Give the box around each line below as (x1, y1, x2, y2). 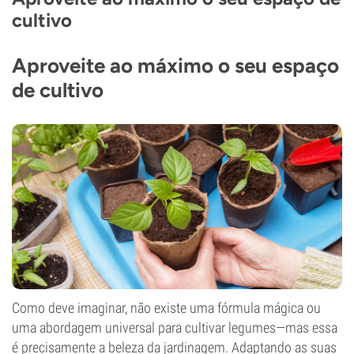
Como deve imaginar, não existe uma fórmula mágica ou (12, 299, 321, 317)
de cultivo (12, 77, 104, 103)
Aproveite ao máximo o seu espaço (12, 53, 339, 78)
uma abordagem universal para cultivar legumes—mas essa (12, 319, 337, 337)
